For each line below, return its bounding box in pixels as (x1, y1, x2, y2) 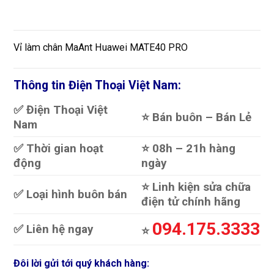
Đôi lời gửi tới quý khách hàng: (13, 257, 149, 269)
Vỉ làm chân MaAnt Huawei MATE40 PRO (13, 41, 188, 53)
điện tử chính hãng (141, 194, 241, 209)
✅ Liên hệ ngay (13, 222, 94, 237)
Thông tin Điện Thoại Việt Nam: (13, 78, 181, 92)
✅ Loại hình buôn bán (13, 187, 127, 202)
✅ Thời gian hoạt (13, 141, 103, 156)
